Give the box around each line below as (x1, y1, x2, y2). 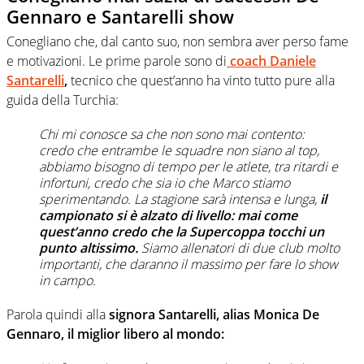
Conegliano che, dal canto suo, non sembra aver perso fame (6, 32, 349, 50)
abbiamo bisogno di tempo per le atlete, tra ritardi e (39, 157, 338, 175)
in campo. (39, 271, 96, 289)
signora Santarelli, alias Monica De (106, 305, 319, 323)
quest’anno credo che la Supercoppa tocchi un (39, 222, 324, 240)
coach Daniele (227, 51, 316, 70)
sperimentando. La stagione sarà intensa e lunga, (39, 189, 317, 208)
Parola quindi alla (6, 305, 106, 323)
